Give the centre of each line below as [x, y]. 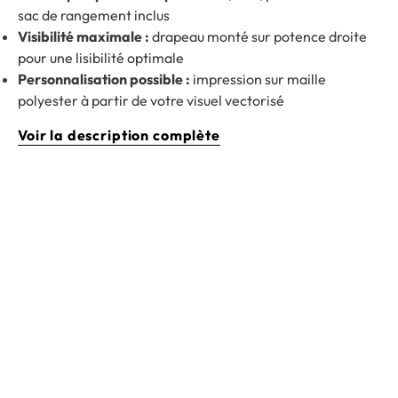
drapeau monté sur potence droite [258, 37]
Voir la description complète [119, 135]
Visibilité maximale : [84, 37]
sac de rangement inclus [94, 16]
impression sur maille [258, 80]
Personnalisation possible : [104, 80]
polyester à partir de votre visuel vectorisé [151, 101]
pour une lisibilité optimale [101, 58]
